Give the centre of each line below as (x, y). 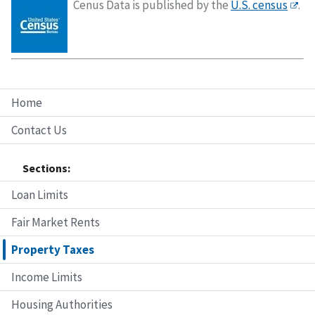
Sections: (46, 168)
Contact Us (39, 130)
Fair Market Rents (56, 222)
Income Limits (47, 277)
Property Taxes (53, 249)
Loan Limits (40, 194)
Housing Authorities (62, 304)
